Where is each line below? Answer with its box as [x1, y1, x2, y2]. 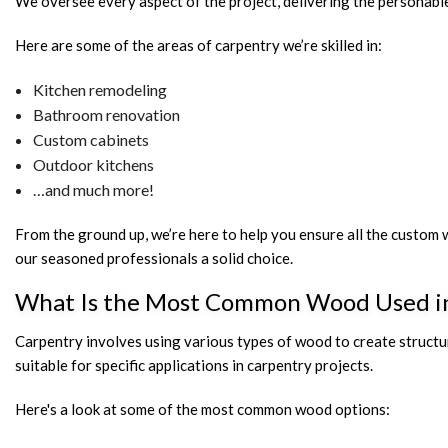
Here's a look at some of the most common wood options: [15, 400, 390, 419]
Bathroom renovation [32, 105, 180, 125]
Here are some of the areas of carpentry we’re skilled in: [15, 36, 382, 55]
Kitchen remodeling [32, 80, 167, 100]
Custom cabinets [32, 130, 149, 150]
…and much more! [32, 180, 154, 200]
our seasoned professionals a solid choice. [15, 249, 293, 268]
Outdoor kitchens [32, 155, 154, 175]
